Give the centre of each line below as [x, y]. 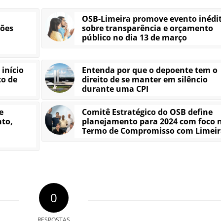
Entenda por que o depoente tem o [149, 70]
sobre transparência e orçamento [147, 28]
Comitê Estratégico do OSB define [147, 112]
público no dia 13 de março [134, 38]
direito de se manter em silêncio [145, 80]
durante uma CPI [115, 89]
